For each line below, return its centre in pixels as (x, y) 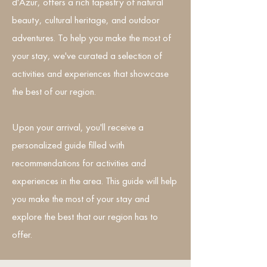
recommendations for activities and (79, 163)
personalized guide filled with (68, 145)
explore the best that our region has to (85, 216)
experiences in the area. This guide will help (94, 181)
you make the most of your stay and (81, 198)
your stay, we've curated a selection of (87, 55)
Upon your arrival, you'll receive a (78, 127)
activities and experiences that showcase (90, 73)
